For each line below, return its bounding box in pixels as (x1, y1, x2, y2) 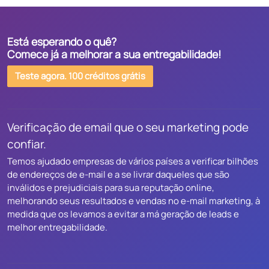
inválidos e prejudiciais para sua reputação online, (7, 181, 214, 194)
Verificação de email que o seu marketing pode (7, 119, 249, 135)
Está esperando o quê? (7, 34, 116, 49)
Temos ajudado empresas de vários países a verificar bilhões (7, 155, 258, 168)
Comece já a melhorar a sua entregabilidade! (7, 47, 222, 61)
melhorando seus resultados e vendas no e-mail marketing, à (7, 195, 260, 207)
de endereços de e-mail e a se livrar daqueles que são (7, 168, 229, 181)
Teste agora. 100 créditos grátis (15, 70, 145, 82)
